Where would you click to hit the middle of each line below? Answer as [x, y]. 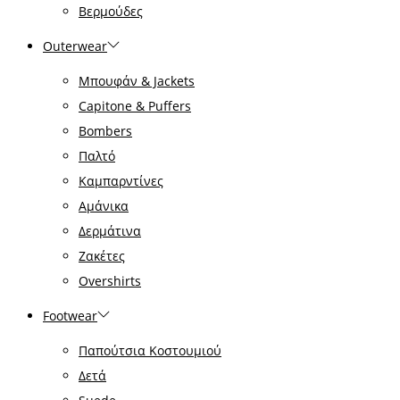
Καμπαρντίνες [121, 180]
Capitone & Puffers [135, 105]
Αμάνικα [104, 205]
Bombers [105, 130]
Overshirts [110, 280]
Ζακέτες [102, 255]
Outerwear [75, 46]
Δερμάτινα [110, 230]
